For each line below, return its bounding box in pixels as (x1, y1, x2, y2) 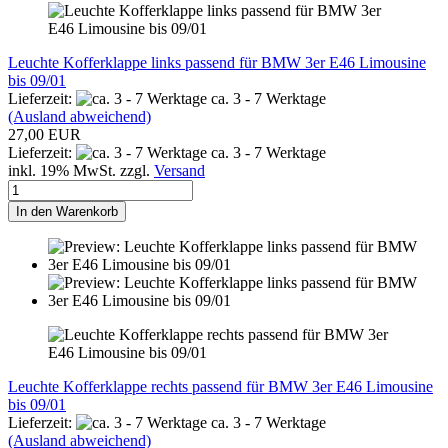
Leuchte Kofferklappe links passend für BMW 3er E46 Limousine (8, 53, 426, 71)
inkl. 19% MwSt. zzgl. (8, 161, 154, 179)
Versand (154, 161, 205, 179)
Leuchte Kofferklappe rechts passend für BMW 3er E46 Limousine (8, 377, 433, 395)
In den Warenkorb (16, 203, 118, 219)
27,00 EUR (8, 125, 81, 143)
